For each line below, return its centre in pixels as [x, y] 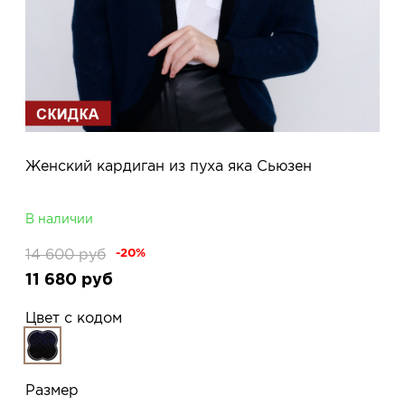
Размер [52, 389]
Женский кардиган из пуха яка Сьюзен [169, 165]
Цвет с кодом [74, 317]
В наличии [59, 218]
